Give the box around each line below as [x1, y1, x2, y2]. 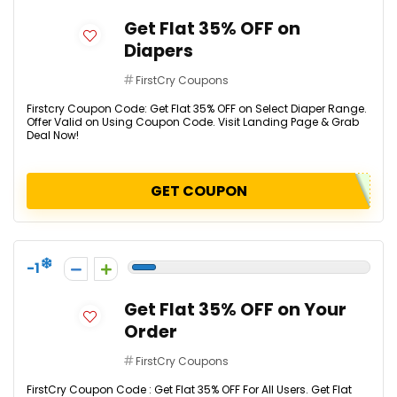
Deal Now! [27, 128, 79, 143]
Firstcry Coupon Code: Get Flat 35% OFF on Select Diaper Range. [27, 101, 367, 116]
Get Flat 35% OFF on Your [124, 298, 346, 322]
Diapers [124, 39, 193, 63]
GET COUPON [150, 181, 247, 201]
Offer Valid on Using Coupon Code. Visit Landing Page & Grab [27, 114, 359, 129]
